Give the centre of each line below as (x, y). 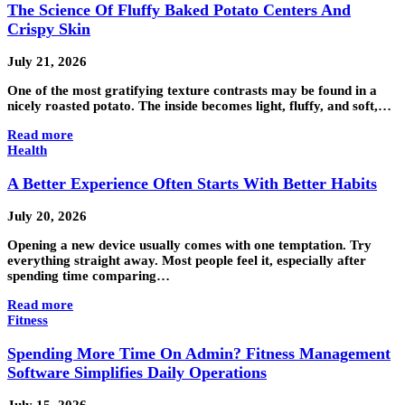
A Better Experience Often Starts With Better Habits (192, 183)
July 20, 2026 (47, 217)
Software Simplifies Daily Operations (137, 372)
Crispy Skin (49, 28)
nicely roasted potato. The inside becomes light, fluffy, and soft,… (199, 106)
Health (27, 151)
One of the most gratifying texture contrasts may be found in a (192, 91)
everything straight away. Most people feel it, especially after (187, 261)
